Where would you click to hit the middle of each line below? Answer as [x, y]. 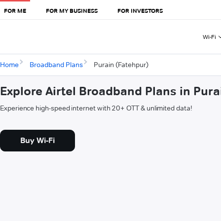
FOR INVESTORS [140, 10]
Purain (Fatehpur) [121, 65]
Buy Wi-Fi [37, 141]
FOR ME [15, 10]
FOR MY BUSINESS [72, 10]
